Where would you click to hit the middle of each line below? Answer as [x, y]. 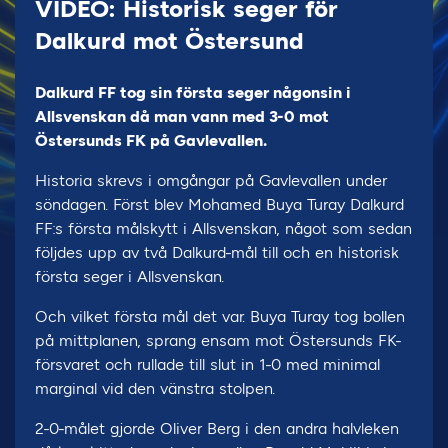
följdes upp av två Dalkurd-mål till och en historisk [217, 252]
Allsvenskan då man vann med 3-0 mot [182, 116]
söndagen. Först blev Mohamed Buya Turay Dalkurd [219, 204]
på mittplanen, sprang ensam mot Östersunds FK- [218, 340]
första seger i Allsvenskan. [129, 276]
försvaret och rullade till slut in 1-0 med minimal [207, 364]
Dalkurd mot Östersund [169, 40]
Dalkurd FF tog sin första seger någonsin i [193, 92]
